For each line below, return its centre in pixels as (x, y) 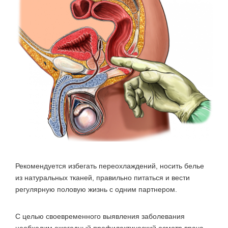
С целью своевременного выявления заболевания (100, 217)
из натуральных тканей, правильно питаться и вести (103, 178)
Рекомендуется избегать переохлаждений (85, 166)
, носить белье (180, 166)
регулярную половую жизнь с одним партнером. (96, 190)
